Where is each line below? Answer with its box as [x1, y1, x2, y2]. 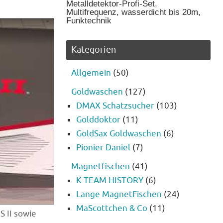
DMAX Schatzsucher [76, 101, 154, 111]
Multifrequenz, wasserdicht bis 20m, [66, 7, 201, 17]
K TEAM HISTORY [76, 175, 143, 186]
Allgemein [71, 68, 111, 79]
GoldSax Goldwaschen [76, 128, 161, 139]
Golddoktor [76, 114, 120, 125]
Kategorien [71, 44, 116, 56]
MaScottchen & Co [76, 203, 147, 214]
